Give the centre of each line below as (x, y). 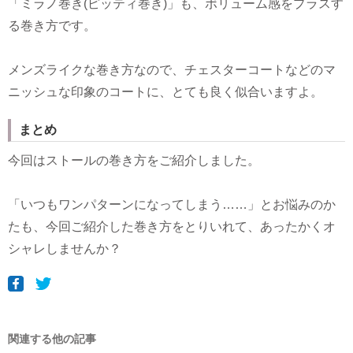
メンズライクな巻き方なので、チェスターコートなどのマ (172, 70)
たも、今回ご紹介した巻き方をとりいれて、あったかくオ (172, 227)
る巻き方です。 (52, 26)
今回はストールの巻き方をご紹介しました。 (134, 161)
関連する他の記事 (52, 339)
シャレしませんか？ (65, 249)
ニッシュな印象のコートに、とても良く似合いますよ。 (165, 92)
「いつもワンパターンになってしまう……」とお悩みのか (172, 205)
